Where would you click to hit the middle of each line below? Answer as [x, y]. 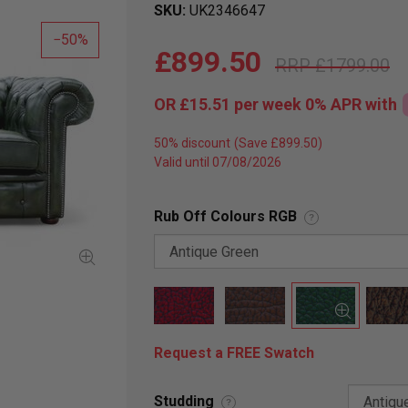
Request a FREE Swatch [234, 353]
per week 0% [280, 104]
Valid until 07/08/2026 [218, 162]
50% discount [192, 143]
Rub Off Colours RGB [225, 216]
